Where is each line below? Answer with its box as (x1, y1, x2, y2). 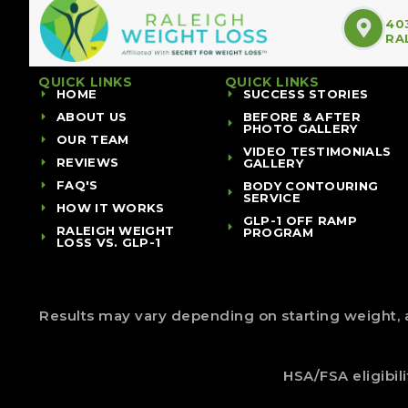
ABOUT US (56, 108, 127, 124)
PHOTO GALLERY (242, 120, 358, 136)
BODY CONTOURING (242, 178, 379, 193)
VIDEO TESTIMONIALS (242, 143, 392, 158)
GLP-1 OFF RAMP (242, 212, 357, 228)
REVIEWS (56, 154, 119, 169)
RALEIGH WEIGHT (56, 222, 175, 238)
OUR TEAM (56, 131, 129, 147)
